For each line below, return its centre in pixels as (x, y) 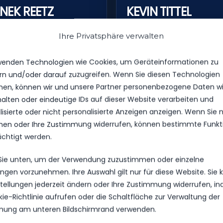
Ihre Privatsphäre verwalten (111, 36)
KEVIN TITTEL (159, 11)
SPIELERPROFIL (156, 46)
